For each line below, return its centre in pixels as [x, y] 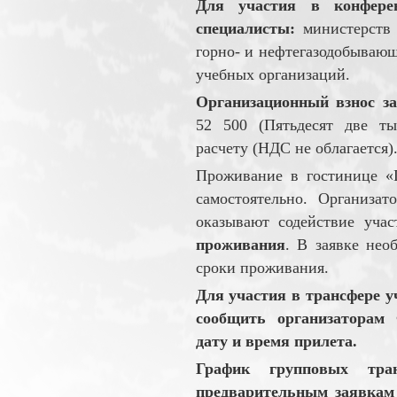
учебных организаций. [272, 74]
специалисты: [245, 28]
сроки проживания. [262, 267]
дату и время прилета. [276, 341]
